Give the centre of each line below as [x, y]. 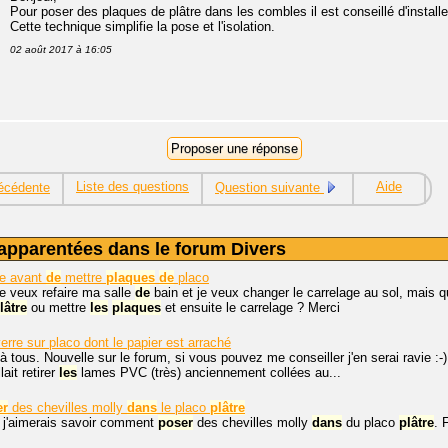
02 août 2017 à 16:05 [61, 49]
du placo [370, 422]
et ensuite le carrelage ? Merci [250, 307]
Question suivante [269, 187]
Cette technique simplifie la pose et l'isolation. [142, 26]
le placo [183, 407]
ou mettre [58, 307]
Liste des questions [132, 186]
